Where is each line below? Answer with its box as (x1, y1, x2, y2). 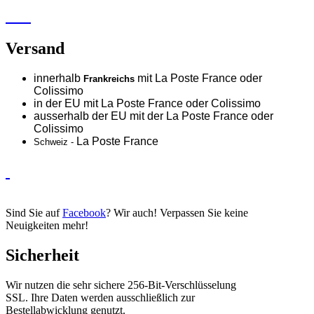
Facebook (62, 207, 106, 219)
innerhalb (34, 71, 83, 84)
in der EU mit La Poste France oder (34, 97, 211, 109)
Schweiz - (34, 136, 76, 147)
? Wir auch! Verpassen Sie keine (106, 207, 248, 219)
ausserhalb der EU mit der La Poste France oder (34, 109, 273, 122)
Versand (6, 39, 64, 57)
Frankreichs (83, 73, 137, 84)
